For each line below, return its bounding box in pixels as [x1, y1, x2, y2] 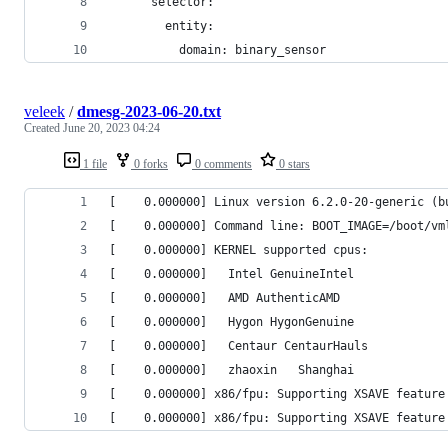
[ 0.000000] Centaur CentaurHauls [109, 338, 368, 353]
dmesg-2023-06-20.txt [77, 102, 221, 120]
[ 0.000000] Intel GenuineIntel [109, 266, 354, 281]
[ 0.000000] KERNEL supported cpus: [109, 242, 368, 257]
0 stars [276, 156, 310, 171]
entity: [109, 18, 214, 33]
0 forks [131, 156, 168, 171]
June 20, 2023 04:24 [63, 120, 160, 135]
